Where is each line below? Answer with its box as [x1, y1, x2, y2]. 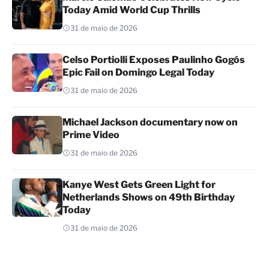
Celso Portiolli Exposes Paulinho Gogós [62, 54, 245, 66]
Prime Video [62, 129, 119, 141]
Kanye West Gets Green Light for [62, 179, 216, 191]
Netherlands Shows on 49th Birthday [62, 192, 235, 204]
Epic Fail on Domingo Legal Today [62, 67, 214, 79]
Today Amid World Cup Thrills [62, 4, 201, 16]
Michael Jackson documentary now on [62, 116, 238, 128]
